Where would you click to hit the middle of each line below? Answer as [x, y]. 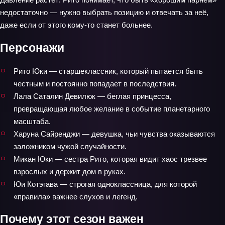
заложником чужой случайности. [70, 146]
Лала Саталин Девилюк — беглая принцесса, [92, 96]
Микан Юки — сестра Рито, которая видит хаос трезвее [110, 159]
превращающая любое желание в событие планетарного [112, 108]
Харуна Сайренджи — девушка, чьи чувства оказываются [114, 134]
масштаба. [32, 121]
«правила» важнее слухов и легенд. [76, 196]
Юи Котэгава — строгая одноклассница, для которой [105, 184]
